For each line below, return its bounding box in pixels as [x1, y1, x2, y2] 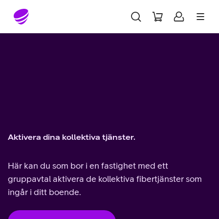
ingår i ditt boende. [8, 187, 81, 197]
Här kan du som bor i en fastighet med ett [8, 160, 168, 171]
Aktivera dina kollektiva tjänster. [8, 132, 135, 141]
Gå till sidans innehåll [12, 7, 87, 16]
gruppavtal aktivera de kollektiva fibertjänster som [8, 174, 202, 184]
